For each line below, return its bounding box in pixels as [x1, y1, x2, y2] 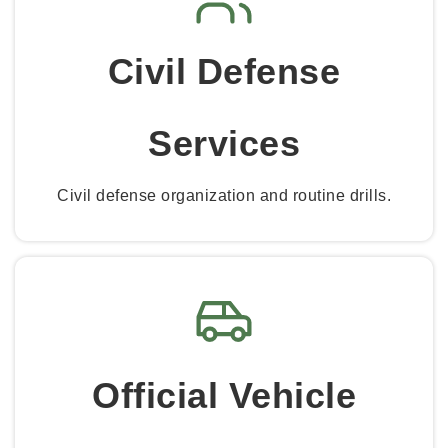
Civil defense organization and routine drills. [57, 187, 391, 205]
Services [148, 123, 300, 165]
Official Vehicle [92, 374, 356, 416]
